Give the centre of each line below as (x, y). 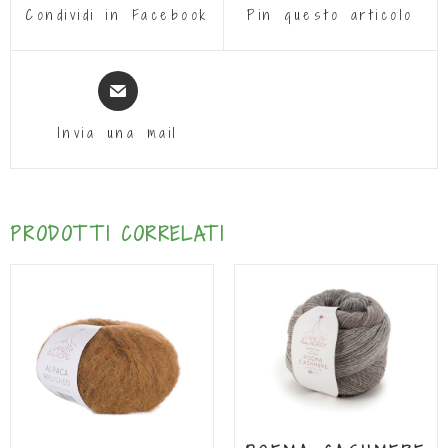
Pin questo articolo (330, 15)
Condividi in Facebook (117, 15)
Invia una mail (117, 133)
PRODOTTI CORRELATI (117, 234)
